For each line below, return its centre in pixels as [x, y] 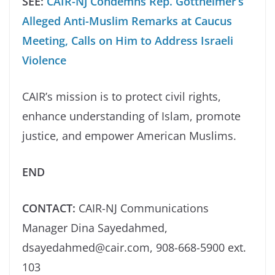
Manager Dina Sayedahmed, [95, 228]
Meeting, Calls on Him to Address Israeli [128, 41]
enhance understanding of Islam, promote [131, 116]
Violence [44, 60]
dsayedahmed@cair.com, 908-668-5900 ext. [134, 248]
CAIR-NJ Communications [144, 208]
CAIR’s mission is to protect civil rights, [122, 97]
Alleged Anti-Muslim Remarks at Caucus [127, 21]
